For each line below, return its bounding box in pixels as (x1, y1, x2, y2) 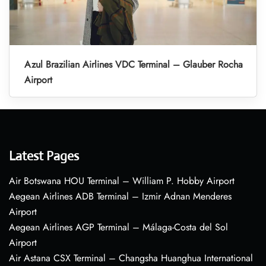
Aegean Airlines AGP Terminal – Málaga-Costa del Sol (9, 220, 228, 235)
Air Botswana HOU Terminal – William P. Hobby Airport (9, 174, 235, 188)
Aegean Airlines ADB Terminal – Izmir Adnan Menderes (9, 189, 232, 204)
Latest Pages (9, 148, 79, 164)
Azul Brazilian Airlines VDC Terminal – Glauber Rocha (24, 58, 243, 72)
